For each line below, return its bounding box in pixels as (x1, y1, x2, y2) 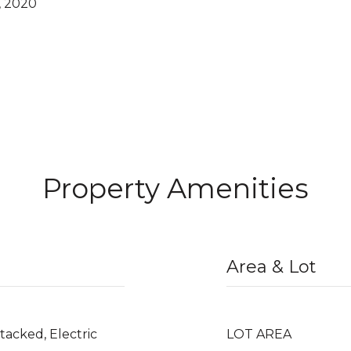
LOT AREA (226, 327, 291, 342)
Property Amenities (42, 172, 309, 205)
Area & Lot (226, 256, 317, 277)
